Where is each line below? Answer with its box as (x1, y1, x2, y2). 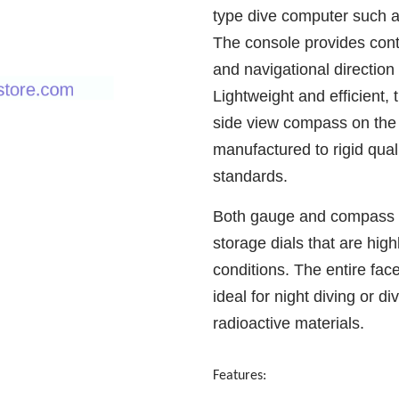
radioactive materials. (213, 314, 364, 332)
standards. (213, 167, 288, 185)
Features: (213, 369, 266, 383)
